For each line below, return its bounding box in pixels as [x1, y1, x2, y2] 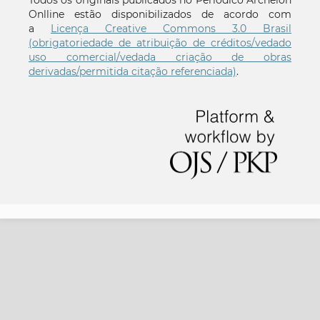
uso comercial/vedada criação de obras [28, 50, 292, 64]
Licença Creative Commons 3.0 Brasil [51, 21, 292, 35]
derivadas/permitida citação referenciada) [28, 64, 236, 78]
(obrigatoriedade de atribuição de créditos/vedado [28, 36, 292, 49]
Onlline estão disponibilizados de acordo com [28, 7, 292, 21]
